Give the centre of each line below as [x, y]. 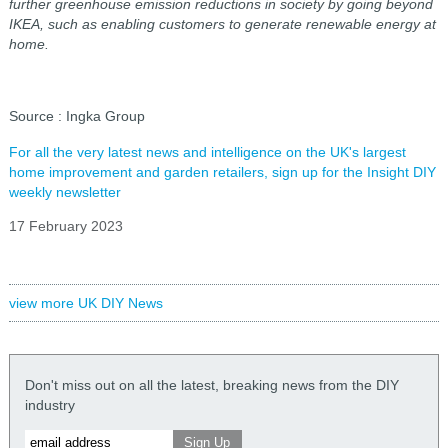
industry [49, 405]
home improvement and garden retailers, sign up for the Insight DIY [222, 172]
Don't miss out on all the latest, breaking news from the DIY [211, 385]
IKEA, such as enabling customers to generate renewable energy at [222, 24]
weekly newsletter [64, 192]
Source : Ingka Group [76, 116]
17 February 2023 [65, 226]
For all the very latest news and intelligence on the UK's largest [207, 152]
